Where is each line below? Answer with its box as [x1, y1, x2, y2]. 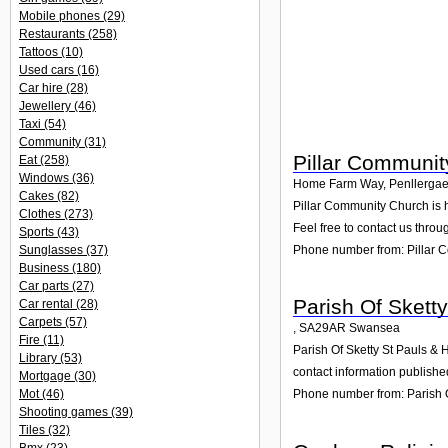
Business [19, 261, 72, 275]
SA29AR [299, 321, 346, 336]
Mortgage [19, 369, 74, 383]
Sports [19, 225, 57, 239]
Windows [19, 171, 72, 185]
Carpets [19, 315, 65, 329]
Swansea [349, 321, 400, 336]
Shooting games [19, 405, 111, 419]
